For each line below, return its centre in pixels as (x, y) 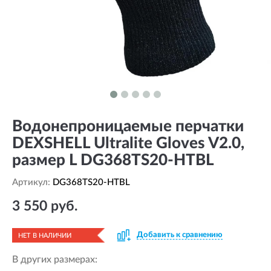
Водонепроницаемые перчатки (128, 126)
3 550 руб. (45, 206)
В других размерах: (55, 260)
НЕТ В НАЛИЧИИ (45, 236)
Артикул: (32, 182)
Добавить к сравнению (180, 235)
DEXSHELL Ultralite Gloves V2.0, (128, 143)
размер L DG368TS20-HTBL (113, 160)
